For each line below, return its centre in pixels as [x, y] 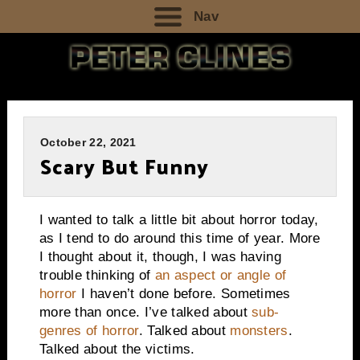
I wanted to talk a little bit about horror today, [179, 219]
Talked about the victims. [117, 349]
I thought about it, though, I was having [160, 256]
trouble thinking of [97, 275]
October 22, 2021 [88, 143]
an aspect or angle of [221, 275]
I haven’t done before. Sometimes [184, 293]
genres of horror [89, 330]
